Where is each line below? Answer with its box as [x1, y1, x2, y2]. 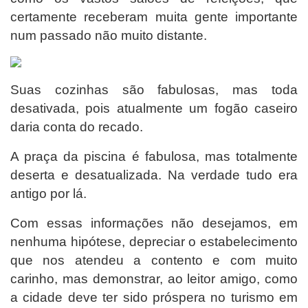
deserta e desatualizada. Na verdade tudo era [10, 167, 298, 182]
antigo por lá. [10, 186, 87, 201]
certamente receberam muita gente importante [10, 9, 298, 24]
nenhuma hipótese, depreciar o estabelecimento [10, 234, 298, 249]
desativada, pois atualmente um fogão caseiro [10, 100, 298, 115]
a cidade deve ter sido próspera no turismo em [10, 289, 298, 305]
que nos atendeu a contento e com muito [10, 252, 298, 267]
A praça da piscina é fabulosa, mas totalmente [10, 148, 298, 164]
